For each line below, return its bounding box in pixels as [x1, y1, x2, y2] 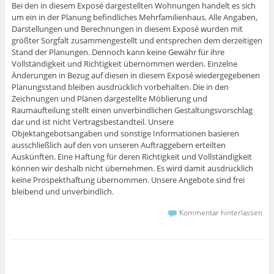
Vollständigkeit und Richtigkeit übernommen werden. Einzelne [11, 58, 237, 70]
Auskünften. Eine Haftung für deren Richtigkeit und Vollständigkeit [11, 151, 252, 163]
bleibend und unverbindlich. [11, 186, 114, 198]
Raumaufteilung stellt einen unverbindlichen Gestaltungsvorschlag [11, 105, 253, 116]
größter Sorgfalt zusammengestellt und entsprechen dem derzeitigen [11, 35, 262, 46]
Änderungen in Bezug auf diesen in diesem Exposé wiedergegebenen [11, 70, 260, 81]
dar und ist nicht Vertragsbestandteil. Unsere [11, 116, 174, 128]
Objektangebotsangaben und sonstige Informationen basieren [11, 128, 239, 139]
